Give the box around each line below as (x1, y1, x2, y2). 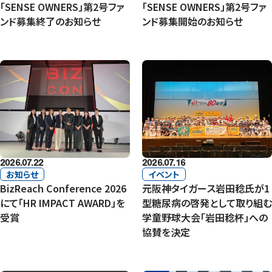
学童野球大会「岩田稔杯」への (142, 209, 268, 225)
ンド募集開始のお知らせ (142, 14, 243, 29)
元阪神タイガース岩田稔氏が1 (142, 180, 270, 195)
